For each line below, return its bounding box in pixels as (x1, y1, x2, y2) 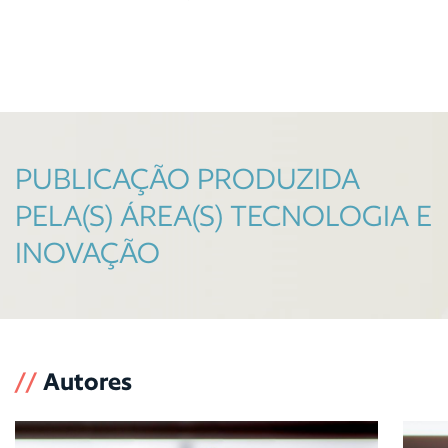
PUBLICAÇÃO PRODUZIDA (15, 161, 360, 197)
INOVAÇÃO (15, 235, 160, 271)
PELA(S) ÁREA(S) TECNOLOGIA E (15, 198, 432, 234)
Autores (43, 367, 132, 397)
